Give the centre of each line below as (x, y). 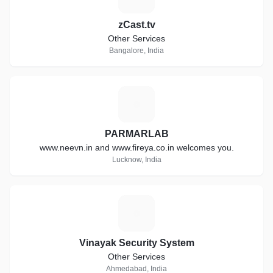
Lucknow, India (136, 160)
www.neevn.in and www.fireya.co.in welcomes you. (136, 147)
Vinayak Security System (136, 243)
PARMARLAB (136, 134)
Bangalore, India (136, 51)
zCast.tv (136, 25)
